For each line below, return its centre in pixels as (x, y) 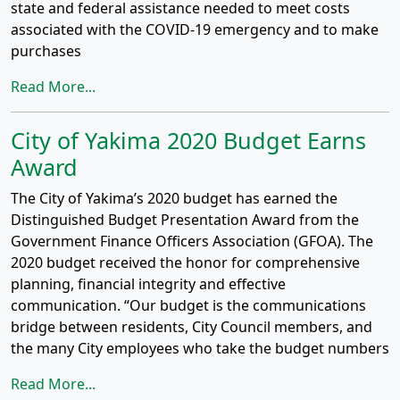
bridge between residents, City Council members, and (192, 327)
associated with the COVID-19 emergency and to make (195, 29)
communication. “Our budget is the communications (188, 305)
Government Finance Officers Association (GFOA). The (192, 241)
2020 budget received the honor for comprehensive (185, 262)
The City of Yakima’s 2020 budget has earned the (174, 198)
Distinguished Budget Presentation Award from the (185, 220)
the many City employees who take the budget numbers (200, 348)
